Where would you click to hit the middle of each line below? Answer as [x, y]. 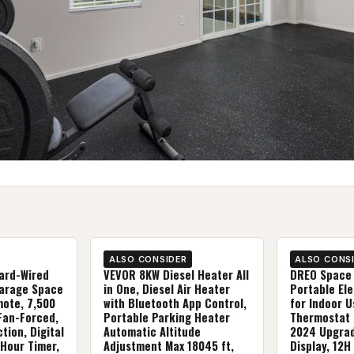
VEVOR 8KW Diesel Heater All [177, 275]
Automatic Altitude [153, 332]
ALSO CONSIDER [148, 260]
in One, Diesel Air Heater [167, 289]
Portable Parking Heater [167, 318]
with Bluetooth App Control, [175, 303]
